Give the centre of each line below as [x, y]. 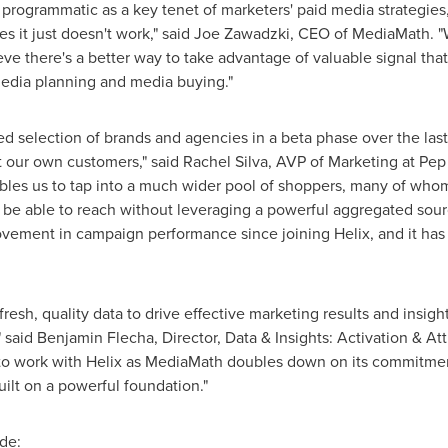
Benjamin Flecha [95, 336]
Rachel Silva [225, 160]
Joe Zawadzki [241, 32]
